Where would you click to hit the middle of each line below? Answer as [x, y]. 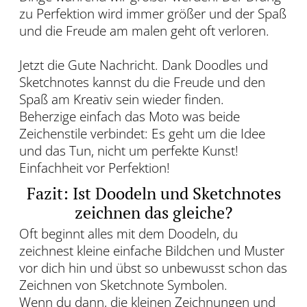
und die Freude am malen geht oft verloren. [144, 31]
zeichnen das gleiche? [153, 213]
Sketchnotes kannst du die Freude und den [142, 83]
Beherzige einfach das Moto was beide [130, 117]
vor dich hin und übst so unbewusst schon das [153, 268]
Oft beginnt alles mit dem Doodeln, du [128, 234]
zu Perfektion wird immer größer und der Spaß [153, 14]
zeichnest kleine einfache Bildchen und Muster [152, 251]
